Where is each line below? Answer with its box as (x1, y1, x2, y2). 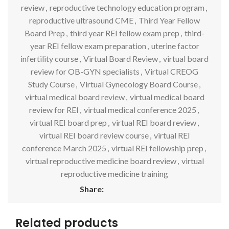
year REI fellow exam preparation (30, 40, 146, 51)
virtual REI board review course (39, 130, 149, 140)
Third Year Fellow (139, 15, 200, 25)
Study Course (28, 79, 75, 89)
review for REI (29, 104, 79, 114)
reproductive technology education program (50, 2, 204, 12)
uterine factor (151, 40, 199, 51)
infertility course (20, 53, 78, 63)
